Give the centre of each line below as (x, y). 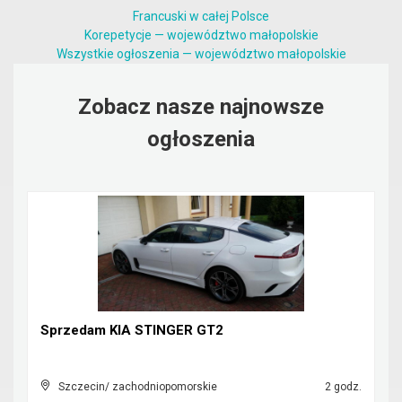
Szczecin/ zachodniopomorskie (138, 387)
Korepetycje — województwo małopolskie (201, 35)
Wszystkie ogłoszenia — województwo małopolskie (201, 54)
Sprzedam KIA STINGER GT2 (132, 330)
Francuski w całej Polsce (201, 16)
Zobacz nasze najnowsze (201, 107)
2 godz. (342, 387)
